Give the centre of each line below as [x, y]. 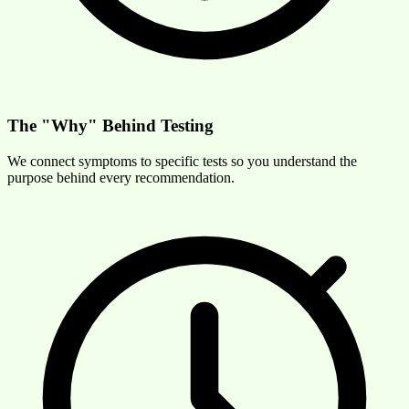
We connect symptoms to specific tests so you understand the [182, 161]
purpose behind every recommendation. [121, 177]
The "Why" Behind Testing [110, 126]
